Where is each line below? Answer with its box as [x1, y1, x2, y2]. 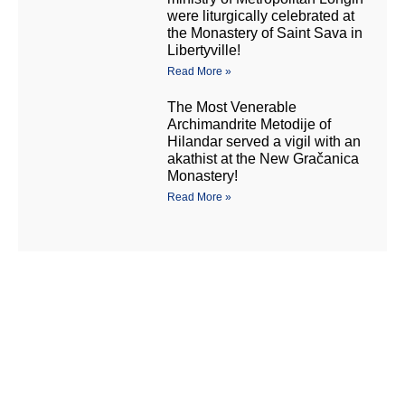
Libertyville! [166, 42, 240, 59]
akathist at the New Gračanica [166, 151, 359, 167]
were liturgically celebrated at [166, 8, 354, 24]
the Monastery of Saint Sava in [166, 25, 363, 42]
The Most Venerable [166, 99, 297, 116]
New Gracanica [258, 376, 366, 394]
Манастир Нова [101, 376, 215, 394]
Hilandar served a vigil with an [166, 134, 361, 150]
